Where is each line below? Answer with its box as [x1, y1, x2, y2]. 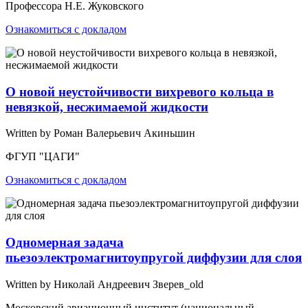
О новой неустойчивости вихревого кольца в [5, 84, 274, 99]
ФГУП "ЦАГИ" [5, 151, 80, 163]
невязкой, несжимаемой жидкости [5, 99, 208, 114]
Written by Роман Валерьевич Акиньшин [5, 127, 195, 140]
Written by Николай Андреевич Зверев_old [5, 278, 203, 290]
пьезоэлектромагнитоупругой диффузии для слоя [5, 250, 302, 265]
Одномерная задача [5, 235, 124, 250]
